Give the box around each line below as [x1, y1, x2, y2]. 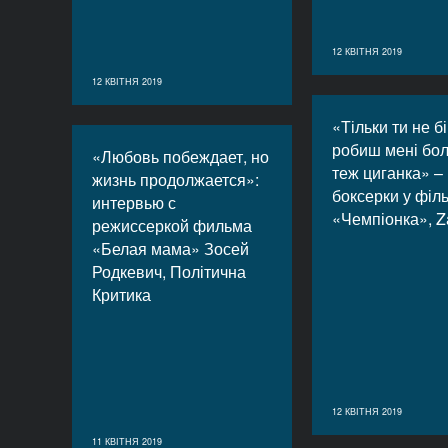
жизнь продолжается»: [92, 168, 259, 191]
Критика [92, 283, 151, 306]
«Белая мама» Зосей [92, 237, 249, 260]
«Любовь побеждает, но [92, 145, 269, 168]
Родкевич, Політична [92, 260, 246, 283]
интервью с [92, 191, 176, 214]
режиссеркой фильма [92, 214, 252, 237]
